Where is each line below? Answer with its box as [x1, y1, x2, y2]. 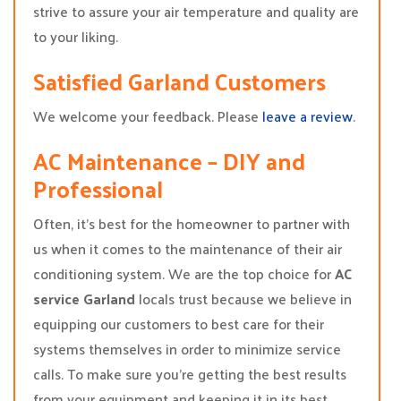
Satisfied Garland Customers [33, 60, 326, 102]
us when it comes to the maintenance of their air [33, 235, 342, 261]
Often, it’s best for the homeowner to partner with [33, 210, 350, 236]
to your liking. [33, 23, 118, 49]
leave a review [262, 103, 353, 129]
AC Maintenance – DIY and [33, 140, 305, 182]
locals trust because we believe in [135, 286, 352, 311]
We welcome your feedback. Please [33, 103, 262, 129]
